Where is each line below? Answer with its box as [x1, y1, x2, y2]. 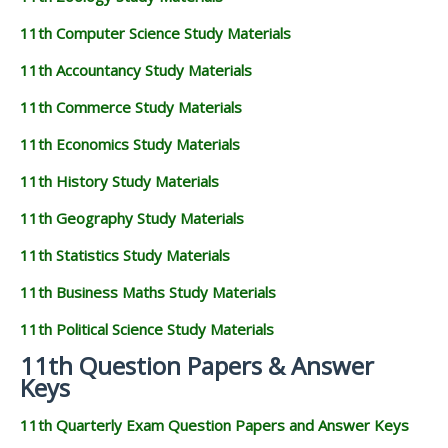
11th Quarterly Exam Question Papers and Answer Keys [20, 415, 409, 436]
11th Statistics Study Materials [20, 245, 230, 266]
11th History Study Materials [20, 171, 219, 192]
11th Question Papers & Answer [20, 349, 374, 383]
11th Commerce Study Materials [20, 97, 242, 118]
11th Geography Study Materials [20, 208, 244, 229]
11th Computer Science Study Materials [20, 23, 291, 44]
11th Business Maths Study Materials [20, 282, 276, 303]
